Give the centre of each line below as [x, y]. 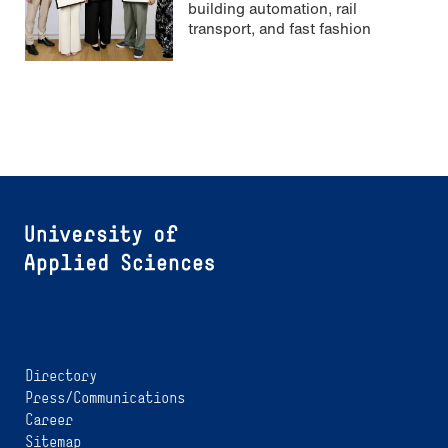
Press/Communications [105, 398]
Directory [61, 376]
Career [49, 420]
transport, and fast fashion [279, 28]
